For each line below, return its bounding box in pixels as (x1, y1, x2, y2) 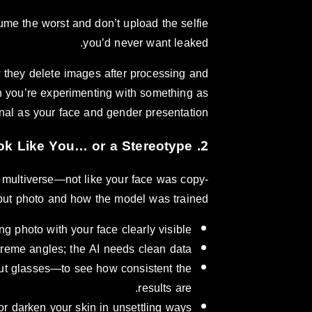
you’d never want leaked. (83, 31, 209, 54)
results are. (138, 276, 192, 299)
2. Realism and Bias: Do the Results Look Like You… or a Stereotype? (200, 133, 209, 159)
